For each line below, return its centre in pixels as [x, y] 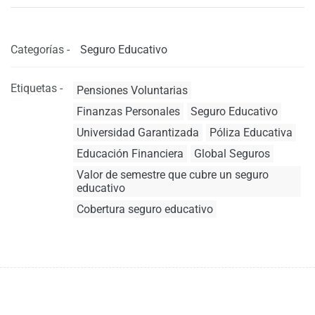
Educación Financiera [130, 154]
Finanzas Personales [128, 111]
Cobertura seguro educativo [145, 209]
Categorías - [40, 50]
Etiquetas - [37, 88]
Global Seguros [232, 154]
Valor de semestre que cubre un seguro [173, 175]
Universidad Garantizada [138, 133]
